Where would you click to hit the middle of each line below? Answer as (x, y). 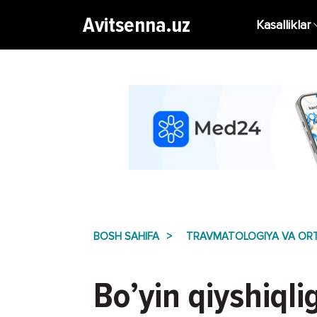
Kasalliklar (283, 25)
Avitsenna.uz (137, 25)
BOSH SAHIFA (126, 236)
